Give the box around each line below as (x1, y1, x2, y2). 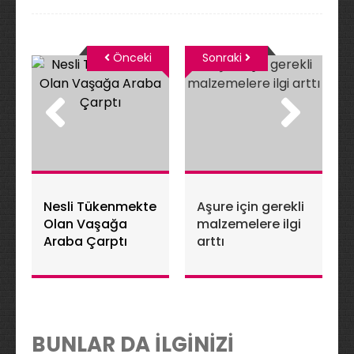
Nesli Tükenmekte (43, 198, 156, 216)
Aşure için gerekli (197, 198, 304, 216)
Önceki (110, 50, 152, 66)
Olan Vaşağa (43, 215, 127, 233)
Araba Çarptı (43, 232, 127, 250)
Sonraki (202, 50, 245, 66)
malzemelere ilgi (197, 215, 301, 233)
